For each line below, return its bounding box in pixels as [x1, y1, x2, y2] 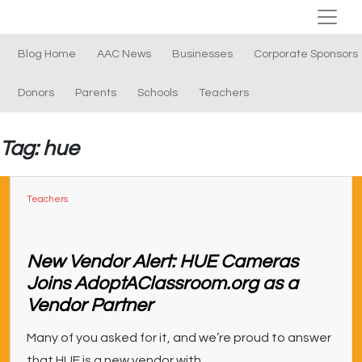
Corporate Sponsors [254, 48, 358, 60]
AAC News [97, 48, 151, 60]
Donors [18, 87, 54, 99]
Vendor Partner [27, 296, 153, 315]
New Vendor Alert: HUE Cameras [27, 252, 298, 271]
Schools [137, 87, 178, 99]
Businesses [172, 48, 233, 60]
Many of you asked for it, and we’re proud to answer [27, 331, 331, 344]
